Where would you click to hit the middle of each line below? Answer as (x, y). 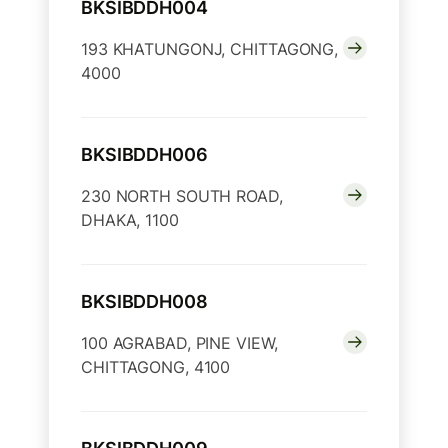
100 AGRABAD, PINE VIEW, (179, 343)
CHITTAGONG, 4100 (156, 367)
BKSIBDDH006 (144, 155)
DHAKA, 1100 (130, 220)
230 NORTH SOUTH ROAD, (182, 196)
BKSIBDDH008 (144, 302)
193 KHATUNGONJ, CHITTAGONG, (210, 49)
